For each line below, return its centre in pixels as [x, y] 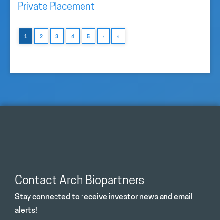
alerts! [26, 211]
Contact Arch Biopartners [80, 181]
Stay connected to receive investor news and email [104, 197]
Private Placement [56, 7]
